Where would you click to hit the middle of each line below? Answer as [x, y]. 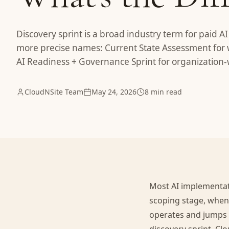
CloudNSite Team [54, 92]
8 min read [163, 92]
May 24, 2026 [114, 92]
